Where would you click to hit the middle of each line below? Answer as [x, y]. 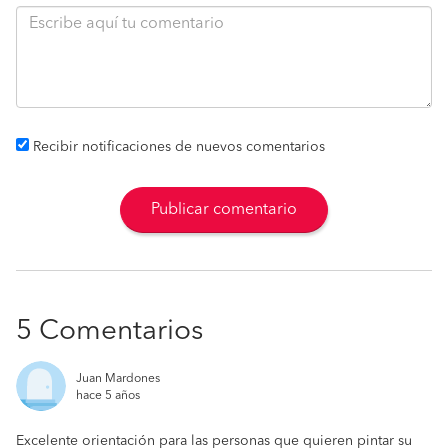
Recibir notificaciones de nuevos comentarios [179, 147]
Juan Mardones [118, 379]
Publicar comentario [224, 210]
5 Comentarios [109, 332]
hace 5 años [108, 396]
